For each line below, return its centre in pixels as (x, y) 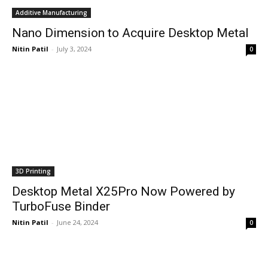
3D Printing (33, 171)
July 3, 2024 (74, 49)
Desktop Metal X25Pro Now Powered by (124, 191)
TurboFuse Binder (61, 206)
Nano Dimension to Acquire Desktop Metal (130, 33)
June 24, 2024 (77, 222)
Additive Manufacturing (51, 13)
